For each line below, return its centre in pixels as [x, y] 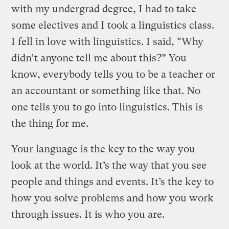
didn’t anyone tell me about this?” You [99, 58]
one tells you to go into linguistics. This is [107, 107]
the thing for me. [51, 123]
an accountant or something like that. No [106, 90]
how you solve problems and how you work [113, 198]
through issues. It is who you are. [88, 214]
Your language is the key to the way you [104, 149]
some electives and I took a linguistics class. [113, 25]
